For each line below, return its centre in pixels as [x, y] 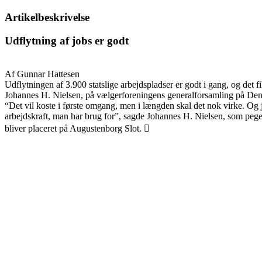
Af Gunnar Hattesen [42, 74]
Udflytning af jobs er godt [67, 41]
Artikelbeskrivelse [47, 17]
